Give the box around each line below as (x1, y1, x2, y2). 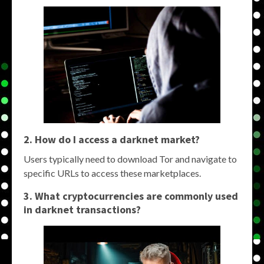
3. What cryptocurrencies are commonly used (24, 189, 238, 203)
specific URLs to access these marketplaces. (24, 167, 201, 179)
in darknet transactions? (24, 202, 141, 216)
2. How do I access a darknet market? (24, 132, 200, 146)
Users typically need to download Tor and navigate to (24, 153, 237, 164)
